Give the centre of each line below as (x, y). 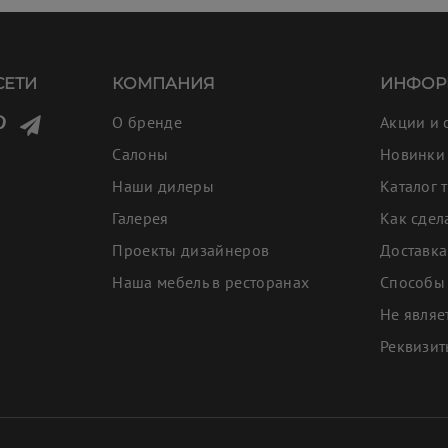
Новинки (412, 153)
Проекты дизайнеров (191, 249)
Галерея (140, 217)
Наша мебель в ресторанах (211, 281)
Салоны (140, 153)
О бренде (147, 121)
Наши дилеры (163, 185)
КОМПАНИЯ (164, 83)
